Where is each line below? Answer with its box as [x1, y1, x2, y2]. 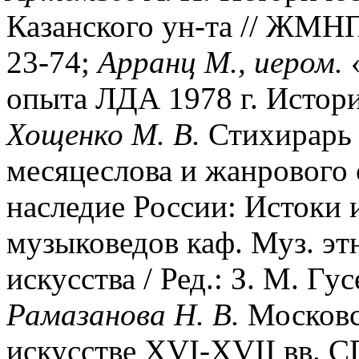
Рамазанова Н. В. [6, 296, 240, 332]
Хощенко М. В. [6, 116, 200, 151]
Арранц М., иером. [98, 44, 343, 79]
